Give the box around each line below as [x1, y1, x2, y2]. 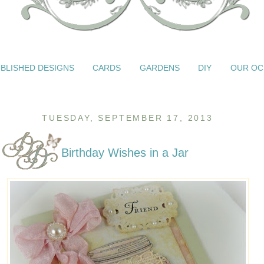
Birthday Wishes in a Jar [61, 146, 189, 159]
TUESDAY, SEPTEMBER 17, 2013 [42, 113, 213, 123]
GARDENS [139, 62, 180, 72]
